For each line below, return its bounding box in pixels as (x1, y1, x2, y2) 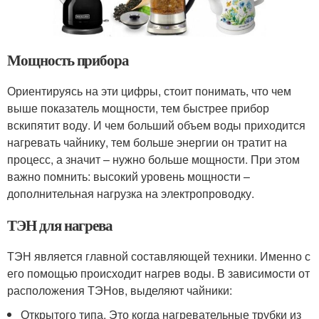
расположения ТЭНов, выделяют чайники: (7, 281, 232, 298)
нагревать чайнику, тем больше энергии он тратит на (7, 133, 287, 150)
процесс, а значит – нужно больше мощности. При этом (7, 150, 300, 167)
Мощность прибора (7, 48, 130, 70)
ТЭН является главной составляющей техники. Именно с (7, 247, 310, 264)
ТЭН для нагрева (7, 214, 117, 236)
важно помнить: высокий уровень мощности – (7, 167, 250, 184)
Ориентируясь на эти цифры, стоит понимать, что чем (7, 82, 291, 99)
